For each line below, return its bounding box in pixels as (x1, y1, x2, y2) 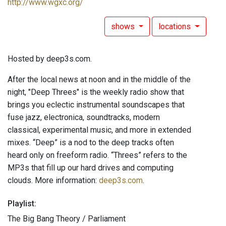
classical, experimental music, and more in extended (8, 125, 191, 135)
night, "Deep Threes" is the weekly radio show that (8, 87, 184, 97)
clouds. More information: (8, 176, 99, 186)
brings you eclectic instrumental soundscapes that (8, 100, 185, 110)
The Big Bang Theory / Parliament (8, 214, 126, 224)
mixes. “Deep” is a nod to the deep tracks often (8, 138, 174, 148)
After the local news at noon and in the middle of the (8, 75, 191, 85)
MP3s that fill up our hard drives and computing (8, 163, 174, 173)
